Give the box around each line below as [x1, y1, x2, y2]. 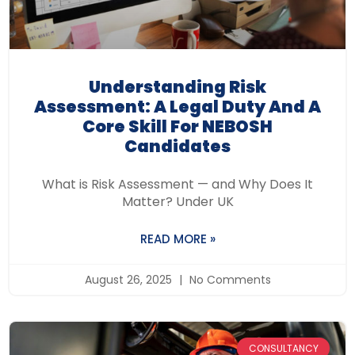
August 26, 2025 [84, 272, 175, 288]
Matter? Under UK [121, 193, 234, 212]
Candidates [124, 135, 231, 158]
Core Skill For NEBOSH [82, 115, 273, 139]
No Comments [185, 272, 271, 288]
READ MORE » [139, 231, 216, 248]
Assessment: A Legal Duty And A [34, 95, 321, 119]
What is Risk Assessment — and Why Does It [42, 175, 313, 194]
